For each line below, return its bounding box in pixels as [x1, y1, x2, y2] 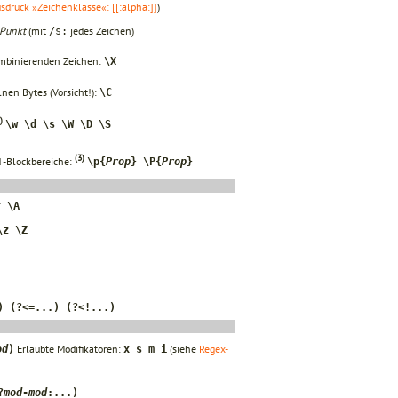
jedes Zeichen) [68, 23, 134, 37]
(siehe [167, 341, 199, 355]
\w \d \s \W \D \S [5, 117, 111, 131]
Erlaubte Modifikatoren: [14, 341, 123, 355]
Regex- [199, 341, 228, 355]
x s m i [123, 342, 167, 355]
